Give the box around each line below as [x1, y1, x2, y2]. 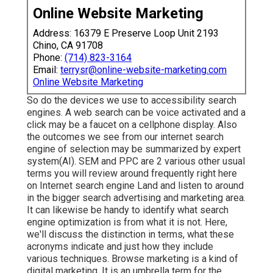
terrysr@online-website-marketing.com [60, 63, 227, 76]
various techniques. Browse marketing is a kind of [27, 252, 238, 264]
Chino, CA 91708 [33, 39, 103, 51]
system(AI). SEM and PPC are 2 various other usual [27, 155, 245, 167]
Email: [33, 63, 60, 76]
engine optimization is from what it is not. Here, [27, 216, 227, 228]
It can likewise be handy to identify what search [27, 204, 229, 216]
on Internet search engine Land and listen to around [27, 179, 244, 191]
